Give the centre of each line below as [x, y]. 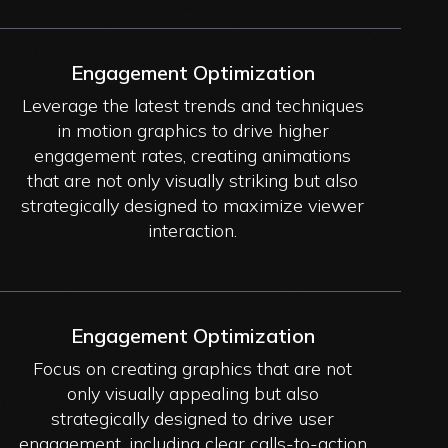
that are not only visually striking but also [193, 180]
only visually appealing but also [192, 393]
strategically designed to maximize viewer [193, 205]
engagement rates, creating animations [193, 155]
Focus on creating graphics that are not [193, 368]
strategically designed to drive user [193, 418]
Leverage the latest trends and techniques [192, 105]
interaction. [193, 230]
